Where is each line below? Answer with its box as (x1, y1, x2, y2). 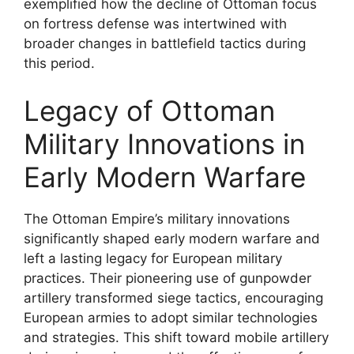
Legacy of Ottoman (24, 93, 275, 127)
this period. (24, 55, 95, 71)
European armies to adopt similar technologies (24, 309, 318, 326)
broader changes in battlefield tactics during (24, 36, 306, 51)
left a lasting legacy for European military (24, 250, 282, 266)
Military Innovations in (24, 126, 305, 160)
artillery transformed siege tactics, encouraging (24, 289, 323, 306)
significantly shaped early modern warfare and (24, 230, 320, 247)
